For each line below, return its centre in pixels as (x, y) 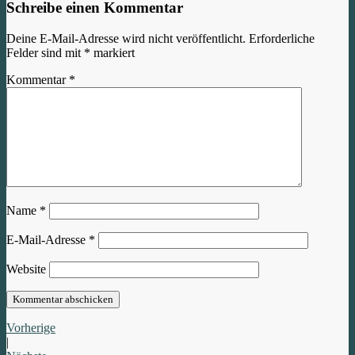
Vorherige (31, 328)
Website (26, 269)
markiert (113, 53)
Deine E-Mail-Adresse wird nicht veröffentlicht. (126, 39)
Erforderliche (282, 39)
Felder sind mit (45, 53)
